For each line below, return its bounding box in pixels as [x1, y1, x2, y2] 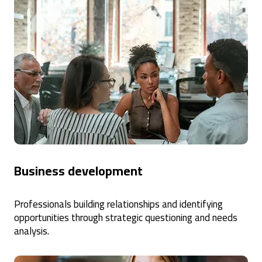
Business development [14, 158, 143, 183]
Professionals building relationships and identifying [14, 194, 223, 213]
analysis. [14, 221, 49, 240]
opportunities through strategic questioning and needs [14, 208, 237, 227]
